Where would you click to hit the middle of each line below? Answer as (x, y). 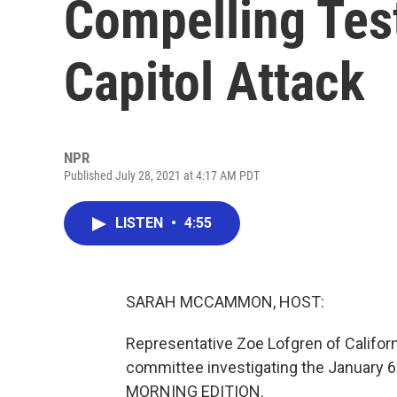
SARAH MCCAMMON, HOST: (225, 302)
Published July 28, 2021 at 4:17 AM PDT (162, 175)
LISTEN (141, 223)
